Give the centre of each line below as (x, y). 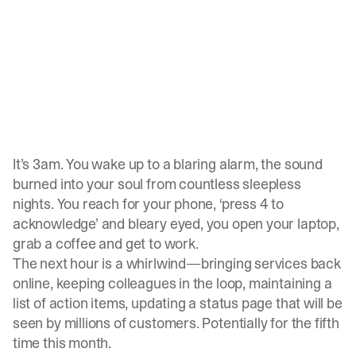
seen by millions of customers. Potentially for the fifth (176, 323)
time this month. (62, 343)
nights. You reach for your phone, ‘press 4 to (148, 204)
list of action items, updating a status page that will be (178, 303)
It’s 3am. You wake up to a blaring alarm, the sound (168, 164)
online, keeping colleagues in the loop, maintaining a (172, 283)
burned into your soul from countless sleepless (157, 184)
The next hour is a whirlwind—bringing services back (177, 263)
